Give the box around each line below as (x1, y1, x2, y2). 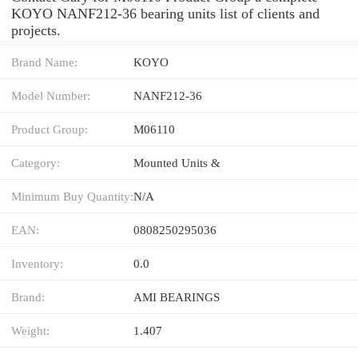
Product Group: (11, 121, 88, 136)
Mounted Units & (133, 155, 221, 169)
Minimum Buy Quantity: (11, 189, 133, 203)
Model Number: (11, 88, 90, 102)
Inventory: (11, 256, 63, 270)
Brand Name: (11, 54, 78, 69)
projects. (11, 22, 61, 38)
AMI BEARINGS (133, 289, 220, 304)
